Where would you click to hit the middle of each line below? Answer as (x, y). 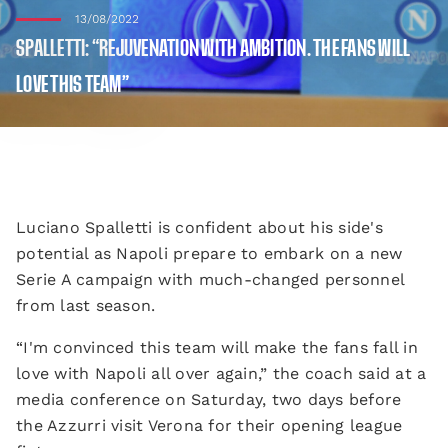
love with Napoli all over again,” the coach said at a (221, 373)
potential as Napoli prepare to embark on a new (209, 253)
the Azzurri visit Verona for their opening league (209, 425)
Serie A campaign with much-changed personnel (210, 279)
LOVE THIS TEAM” (72, 85)
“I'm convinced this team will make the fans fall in (217, 347)
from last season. (86, 305)
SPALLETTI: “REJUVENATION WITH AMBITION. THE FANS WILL (213, 49)
